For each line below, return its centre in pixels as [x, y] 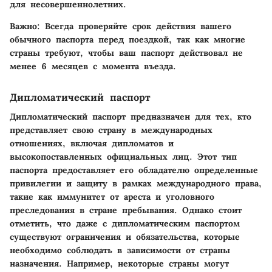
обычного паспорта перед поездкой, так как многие [127, 39]
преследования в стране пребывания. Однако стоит [126, 210]
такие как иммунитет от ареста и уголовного [112, 197]
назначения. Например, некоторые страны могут [119, 264]
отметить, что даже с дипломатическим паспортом [125, 224]
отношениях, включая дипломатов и [92, 144]
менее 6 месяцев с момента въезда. [93, 66]
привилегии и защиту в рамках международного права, [136, 184]
